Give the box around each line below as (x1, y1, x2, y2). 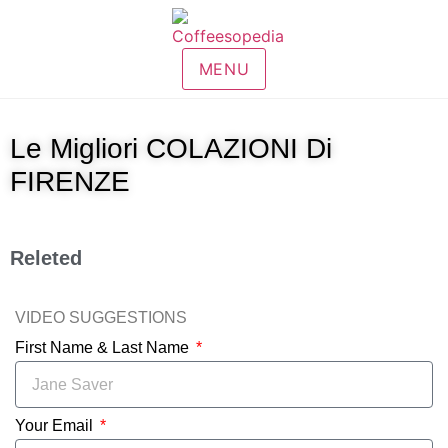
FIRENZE (10, 166, 130, 197)
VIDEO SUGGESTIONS (15, 309, 187, 326)
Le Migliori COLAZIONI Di (10, 133, 332, 164)
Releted (10, 247, 82, 269)
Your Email (15, 417, 97, 434)
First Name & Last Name (15, 339, 193, 356)
